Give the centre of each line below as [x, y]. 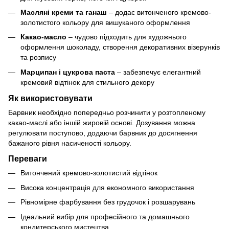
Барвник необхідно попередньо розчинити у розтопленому [107, 112]
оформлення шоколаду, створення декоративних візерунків [120, 47]
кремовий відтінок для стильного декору [87, 82]
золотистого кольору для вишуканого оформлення [105, 22]
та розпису [38, 58]
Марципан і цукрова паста [68, 72]
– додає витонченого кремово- [159, 12]
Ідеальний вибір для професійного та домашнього [105, 216]
